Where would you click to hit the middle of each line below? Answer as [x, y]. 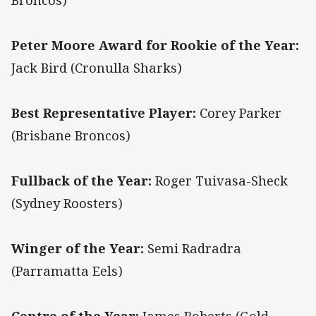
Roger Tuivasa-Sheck [220, 181]
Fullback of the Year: [81, 181]
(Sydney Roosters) [67, 203]
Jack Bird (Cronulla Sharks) [97, 68]
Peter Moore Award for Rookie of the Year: [155, 45]
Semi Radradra [193, 249]
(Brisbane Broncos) [71, 136]
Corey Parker [239, 113]
